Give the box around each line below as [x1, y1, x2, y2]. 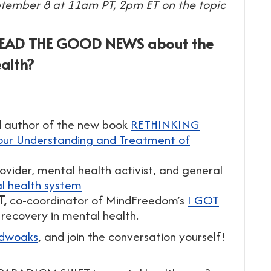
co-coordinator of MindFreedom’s [7, 191, 188, 209]
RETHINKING [131, 116, 200, 133]
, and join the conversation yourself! [38, 227, 226, 245]
